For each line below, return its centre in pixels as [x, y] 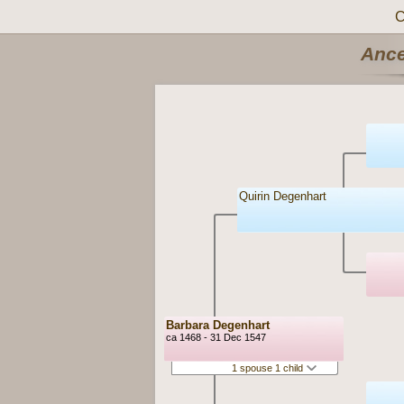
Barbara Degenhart [218, 326]
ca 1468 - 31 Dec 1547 [216, 338]
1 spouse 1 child [269, 368]
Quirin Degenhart [283, 197]
